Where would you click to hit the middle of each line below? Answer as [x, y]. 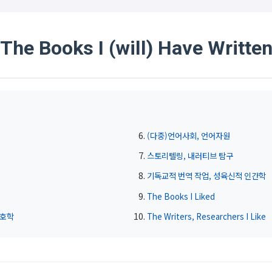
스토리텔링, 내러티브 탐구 [190, 155]
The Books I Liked [181, 196]
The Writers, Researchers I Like [206, 216]
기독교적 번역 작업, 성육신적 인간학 [206, 176]
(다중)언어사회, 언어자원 [188, 135]
